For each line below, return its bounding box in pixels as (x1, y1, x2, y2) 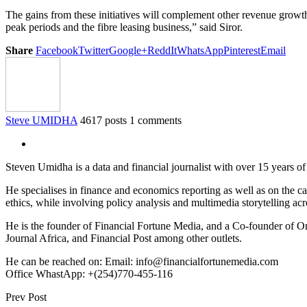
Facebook (36, 44, 78, 56)
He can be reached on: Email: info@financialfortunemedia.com (5, 255, 278, 267)
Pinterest (223, 44, 260, 56)
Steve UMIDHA (5, 114, 77, 126)
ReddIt (147, 44, 177, 56)
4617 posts (80, 114, 127, 126)
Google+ (109, 44, 147, 56)
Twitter (78, 44, 109, 56)
